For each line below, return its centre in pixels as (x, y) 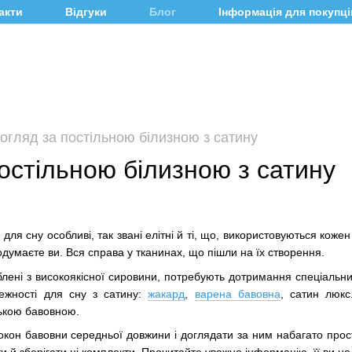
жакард (167, 293)
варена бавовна (237, 293)
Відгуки (86, 12)
